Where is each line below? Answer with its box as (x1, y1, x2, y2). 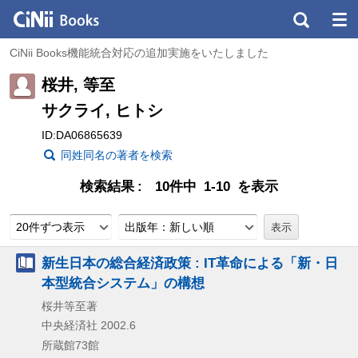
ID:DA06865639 (42, 128, 122, 141)
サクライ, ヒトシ (42, 101, 163, 119)
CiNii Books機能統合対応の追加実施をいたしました (10, 46, 268, 59)
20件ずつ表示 (16, 220, 85, 233)
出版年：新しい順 (125, 220, 214, 233)
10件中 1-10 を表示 (155, 178, 278, 194)
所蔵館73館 (42, 338, 99, 352)
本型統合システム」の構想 (42, 274, 205, 291)
